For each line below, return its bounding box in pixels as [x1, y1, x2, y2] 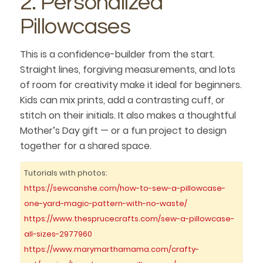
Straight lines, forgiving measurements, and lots [19, 62, 235, 76]
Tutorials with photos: [24, 167, 108, 179]
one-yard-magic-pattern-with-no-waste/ [24, 198, 188, 210]
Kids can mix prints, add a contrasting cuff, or [19, 93, 225, 107]
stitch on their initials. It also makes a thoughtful [19, 108, 236, 122]
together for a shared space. [19, 139, 151, 153]
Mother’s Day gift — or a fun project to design [19, 123, 227, 137]
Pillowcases [19, 15, 131, 38]
